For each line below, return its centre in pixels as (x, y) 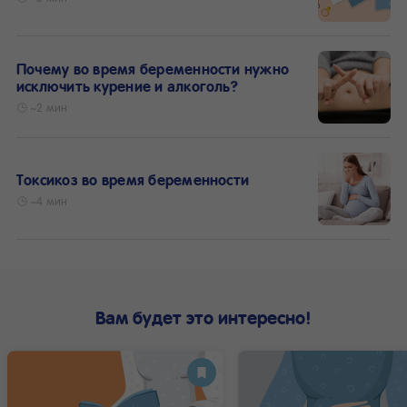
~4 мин (49, 200)
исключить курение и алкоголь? (127, 86)
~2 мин (49, 108)
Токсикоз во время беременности (133, 179)
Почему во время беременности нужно (153, 69)
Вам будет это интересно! (203, 317)
